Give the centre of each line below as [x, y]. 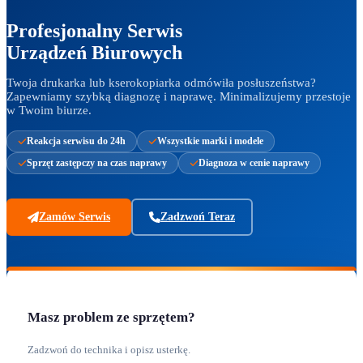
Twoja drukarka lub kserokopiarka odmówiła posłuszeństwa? [161, 82]
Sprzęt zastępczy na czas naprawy [97, 162]
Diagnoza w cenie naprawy [254, 162]
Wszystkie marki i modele [210, 141]
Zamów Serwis [75, 216]
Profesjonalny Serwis [94, 30]
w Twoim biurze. [49, 110]
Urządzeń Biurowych [94, 52]
